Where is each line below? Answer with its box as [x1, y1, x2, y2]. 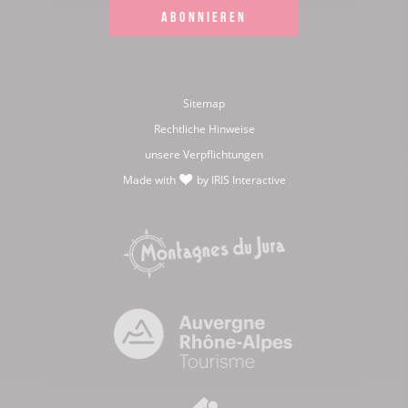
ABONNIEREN [161, 7, 247, 23]
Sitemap [183, 95, 225, 111]
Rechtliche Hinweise [153, 120, 255, 137]
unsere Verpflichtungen [145, 146, 263, 162]
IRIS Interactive [210, 171, 286, 188]
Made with [122, 171, 178, 188]
